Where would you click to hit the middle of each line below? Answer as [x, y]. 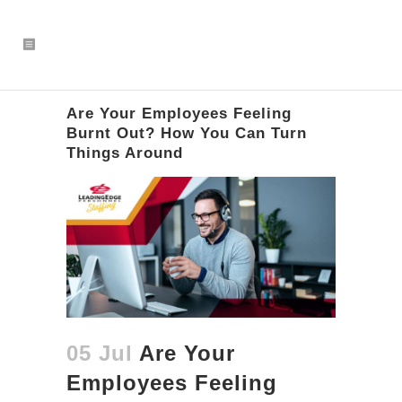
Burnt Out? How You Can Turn [187, 133]
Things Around [125, 153]
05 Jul [100, 353]
